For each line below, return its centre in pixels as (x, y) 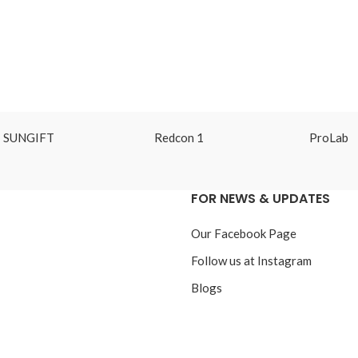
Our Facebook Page (244, 233)
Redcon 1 (179, 138)
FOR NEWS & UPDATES (261, 198)
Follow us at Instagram (251, 260)
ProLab (329, 138)
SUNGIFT (29, 138)
